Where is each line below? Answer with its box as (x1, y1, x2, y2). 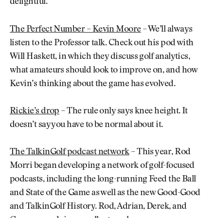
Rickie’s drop (10, 107, 59, 116)
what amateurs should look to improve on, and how (10, 66, 198, 75)
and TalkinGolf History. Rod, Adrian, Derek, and (10, 202, 187, 212)
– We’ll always (141, 25, 193, 34)
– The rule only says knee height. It (59, 107, 188, 116)
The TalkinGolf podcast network (10, 148, 129, 157)
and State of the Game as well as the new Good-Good (10, 189, 200, 198)
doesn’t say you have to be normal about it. (10, 120, 163, 129)
